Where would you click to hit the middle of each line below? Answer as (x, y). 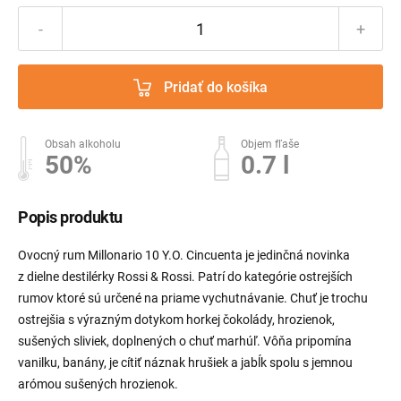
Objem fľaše (270, 145)
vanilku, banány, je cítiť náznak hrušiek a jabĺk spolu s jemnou (185, 363)
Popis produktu (70, 218)
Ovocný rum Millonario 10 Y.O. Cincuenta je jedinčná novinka (184, 256)
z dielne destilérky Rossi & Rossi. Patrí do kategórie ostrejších (185, 277)
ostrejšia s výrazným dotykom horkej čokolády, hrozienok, (176, 320)
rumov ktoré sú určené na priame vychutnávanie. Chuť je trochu (193, 299)
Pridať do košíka (216, 87)
